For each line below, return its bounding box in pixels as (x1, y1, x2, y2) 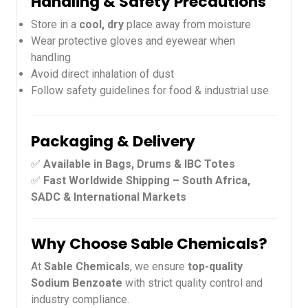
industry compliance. (31, 292, 129, 306)
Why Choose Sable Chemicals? (31, 232, 267, 254)
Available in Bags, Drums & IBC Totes (43, 157, 235, 170)
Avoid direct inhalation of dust (31, 67, 174, 80)
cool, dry (79, 17, 124, 31)
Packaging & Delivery (31, 130, 195, 152)
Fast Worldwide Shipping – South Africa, (43, 173, 250, 187)
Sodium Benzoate (31, 276, 122, 289)
